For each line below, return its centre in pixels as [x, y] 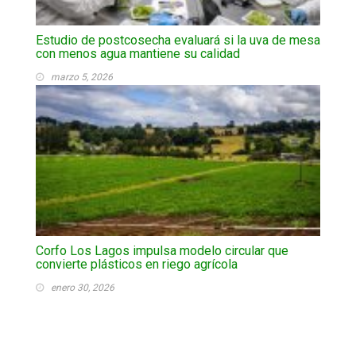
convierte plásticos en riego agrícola [137, 265]
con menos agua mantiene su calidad [138, 53]
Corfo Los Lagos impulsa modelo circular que [162, 251]
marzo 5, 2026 [82, 77]
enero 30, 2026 [83, 288]
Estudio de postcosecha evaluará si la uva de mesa [178, 40]
